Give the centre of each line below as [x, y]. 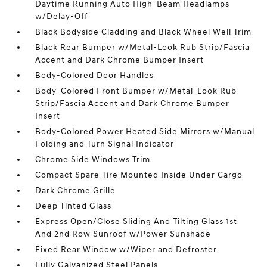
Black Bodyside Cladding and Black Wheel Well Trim [144, 32]
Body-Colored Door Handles [95, 76]
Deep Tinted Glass [74, 206]
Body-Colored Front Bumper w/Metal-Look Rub [136, 91]
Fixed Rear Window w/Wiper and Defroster [126, 250]
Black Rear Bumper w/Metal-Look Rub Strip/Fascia [143, 48]
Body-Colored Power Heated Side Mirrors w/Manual [145, 132]
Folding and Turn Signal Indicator [105, 144]
